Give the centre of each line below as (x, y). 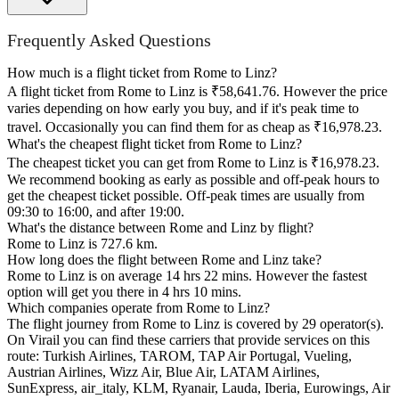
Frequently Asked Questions (109, 40)
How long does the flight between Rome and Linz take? (164, 260)
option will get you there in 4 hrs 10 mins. (124, 292)
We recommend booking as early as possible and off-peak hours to (193, 180)
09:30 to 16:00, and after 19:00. (96, 212)
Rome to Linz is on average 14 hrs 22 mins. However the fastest (187, 276)
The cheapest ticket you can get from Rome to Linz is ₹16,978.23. (193, 163)
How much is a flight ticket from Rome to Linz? (142, 73)
